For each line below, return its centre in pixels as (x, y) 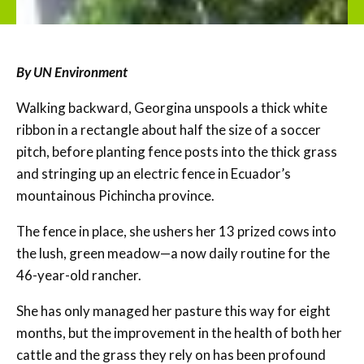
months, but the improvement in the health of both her (179, 332)
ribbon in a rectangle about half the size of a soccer (169, 129)
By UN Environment (72, 71)
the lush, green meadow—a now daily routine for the (173, 253)
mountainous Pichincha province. (115, 195)
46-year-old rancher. (79, 275)
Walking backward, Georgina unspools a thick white (172, 107)
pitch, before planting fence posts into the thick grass (177, 151)
